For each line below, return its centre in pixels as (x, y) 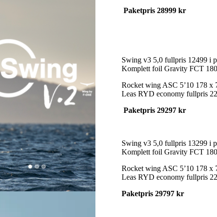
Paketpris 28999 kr (154, 10)
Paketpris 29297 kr (154, 110)
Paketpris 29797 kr (153, 193)
